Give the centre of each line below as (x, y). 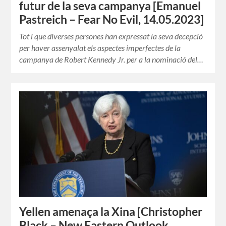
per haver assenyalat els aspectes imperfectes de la (100, 48)
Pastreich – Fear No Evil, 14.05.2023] (112, 20)
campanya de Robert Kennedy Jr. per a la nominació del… (111, 60)
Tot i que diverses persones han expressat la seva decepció (111, 36)
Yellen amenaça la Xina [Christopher (111, 212)
